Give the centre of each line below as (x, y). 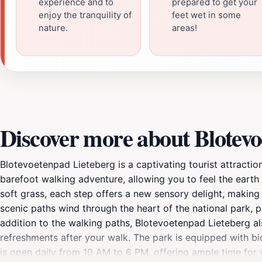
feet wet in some (206, 15)
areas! (185, 28)
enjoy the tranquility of (85, 15)
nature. (53, 28)
